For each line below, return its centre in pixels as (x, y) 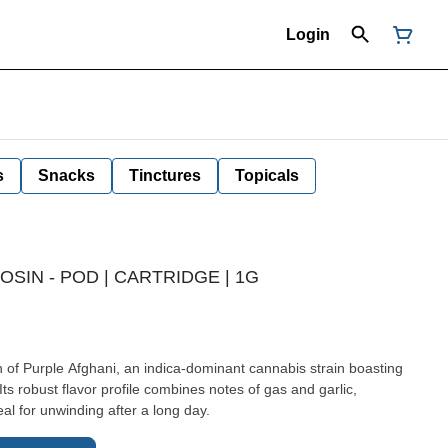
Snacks (66, 175)
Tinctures (165, 175)
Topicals (267, 175)
